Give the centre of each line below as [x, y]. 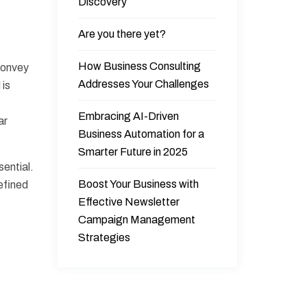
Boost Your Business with [138, 184]
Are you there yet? [122, 34]
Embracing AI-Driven [128, 116]
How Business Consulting [139, 66]
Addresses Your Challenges [143, 84]
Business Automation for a [141, 134]
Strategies [104, 237]
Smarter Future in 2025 [133, 152]
